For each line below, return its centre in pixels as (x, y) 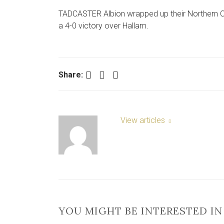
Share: (71, 75)
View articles (144, 120)
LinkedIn (117, 74)
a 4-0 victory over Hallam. (103, 26)
